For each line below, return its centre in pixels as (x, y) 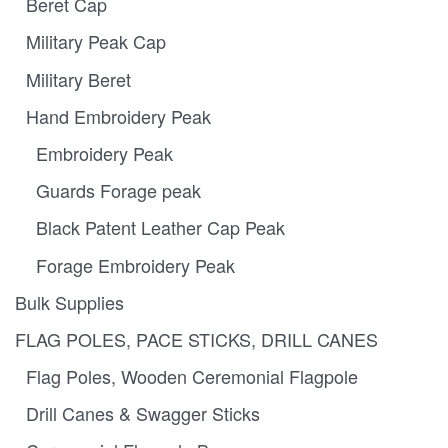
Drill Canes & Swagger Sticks (142, 413)
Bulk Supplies (69, 301)
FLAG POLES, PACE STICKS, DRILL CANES (196, 338)
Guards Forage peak (118, 190)
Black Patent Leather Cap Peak (160, 227)
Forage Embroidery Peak (135, 264)
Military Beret (78, 78)
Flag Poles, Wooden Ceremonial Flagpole (191, 376)
